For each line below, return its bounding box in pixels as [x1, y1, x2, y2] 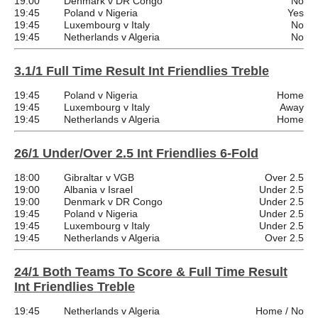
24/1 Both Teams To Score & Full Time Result [14, 264, 287, 279]
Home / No [256, 305, 304, 317]
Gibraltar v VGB [64, 171, 134, 183]
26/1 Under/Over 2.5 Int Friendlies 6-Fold [14, 146, 258, 160]
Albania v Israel [64, 183, 133, 195]
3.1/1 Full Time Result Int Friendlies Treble [14, 63, 269, 78]
